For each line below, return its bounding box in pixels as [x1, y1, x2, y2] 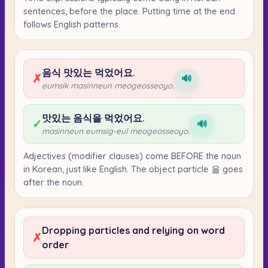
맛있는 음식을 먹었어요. [42, 111, 145, 124]
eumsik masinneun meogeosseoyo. [42, 80, 174, 90]
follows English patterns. [23, 18, 120, 30]
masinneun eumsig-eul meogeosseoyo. [42, 125, 190, 136]
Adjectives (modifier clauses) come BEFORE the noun [23, 150, 241, 162]
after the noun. [23, 176, 84, 188]
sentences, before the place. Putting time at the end [23, 5, 235, 17]
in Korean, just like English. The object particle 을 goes [23, 163, 243, 175]
